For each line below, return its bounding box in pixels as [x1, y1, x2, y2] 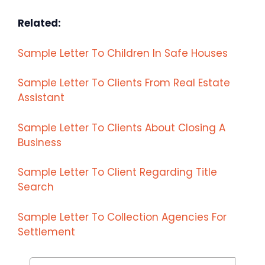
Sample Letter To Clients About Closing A [18, 120, 225, 135]
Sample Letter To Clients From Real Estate [18, 76, 230, 91]
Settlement [18, 224, 75, 239]
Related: [18, 16, 61, 31]
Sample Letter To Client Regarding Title [18, 165, 217, 180]
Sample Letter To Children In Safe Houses [18, 46, 228, 60]
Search [18, 180, 54, 195]
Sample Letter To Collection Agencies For [18, 209, 227, 224]
